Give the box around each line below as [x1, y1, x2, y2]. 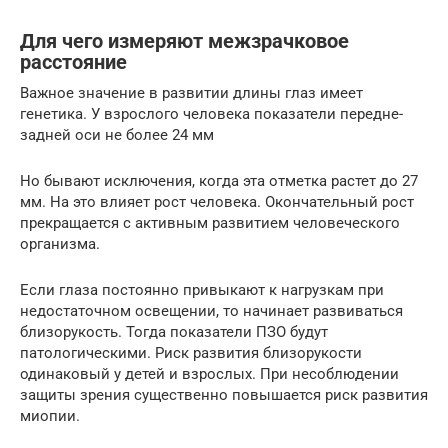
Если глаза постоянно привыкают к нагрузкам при [20, 280, 384, 299]
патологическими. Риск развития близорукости [20, 343, 362, 362]
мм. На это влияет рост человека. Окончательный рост [20, 192, 414, 211]
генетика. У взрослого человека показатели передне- [20, 104, 403, 123]
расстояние [20, 50, 127, 74]
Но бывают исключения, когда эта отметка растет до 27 [20, 171, 418, 190]
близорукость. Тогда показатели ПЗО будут [20, 322, 328, 341]
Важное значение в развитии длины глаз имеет [20, 83, 363, 102]
